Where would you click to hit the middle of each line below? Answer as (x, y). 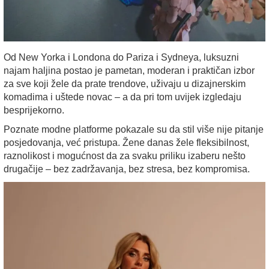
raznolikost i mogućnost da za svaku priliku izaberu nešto (125, 156)
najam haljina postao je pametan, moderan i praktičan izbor (129, 70)
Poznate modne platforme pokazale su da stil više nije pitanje (134, 129)
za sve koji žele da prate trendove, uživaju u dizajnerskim (125, 83)
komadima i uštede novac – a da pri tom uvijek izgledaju (122, 97)
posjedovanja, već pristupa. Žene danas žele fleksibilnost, (126, 142)
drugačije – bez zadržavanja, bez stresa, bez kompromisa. (127, 169)
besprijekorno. (34, 110)
